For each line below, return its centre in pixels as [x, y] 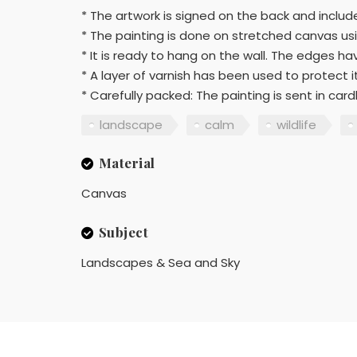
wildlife [296, 125]
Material [127, 162]
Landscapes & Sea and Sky [161, 262]
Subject [123, 231]
